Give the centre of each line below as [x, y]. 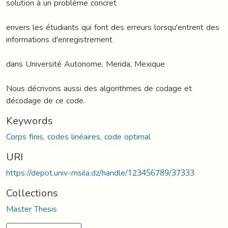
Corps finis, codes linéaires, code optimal [78, 136]
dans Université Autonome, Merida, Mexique [85, 64]
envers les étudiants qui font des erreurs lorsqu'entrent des [113, 27]
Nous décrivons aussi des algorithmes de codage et [99, 88]
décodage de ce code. [46, 100]
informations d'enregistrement [59, 39]
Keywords [30, 120]
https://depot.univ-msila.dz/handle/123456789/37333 [100, 173]
